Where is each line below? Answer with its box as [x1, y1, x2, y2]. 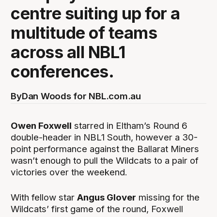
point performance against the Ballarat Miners [11, 143, 200, 155]
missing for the [136, 191, 200, 203]
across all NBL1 [11, 42, 125, 62]
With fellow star [11, 191, 77, 203]
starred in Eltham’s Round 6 [72, 120, 188, 131]
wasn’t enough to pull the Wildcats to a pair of [11, 155, 199, 166]
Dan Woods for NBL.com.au [21, 90, 141, 102]
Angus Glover [77, 191, 137, 203]
